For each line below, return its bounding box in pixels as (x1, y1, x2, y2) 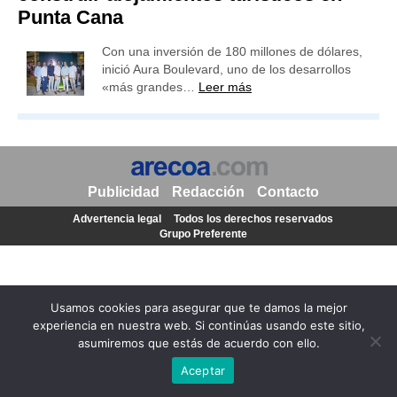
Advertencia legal (73, 213, 161, 225)
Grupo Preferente (159, 228, 247, 240)
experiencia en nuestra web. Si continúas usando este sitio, (32, 318, 365, 332)
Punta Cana (18, 6, 123, 28)
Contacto (256, 184, 319, 199)
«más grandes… (102, 80, 198, 94)
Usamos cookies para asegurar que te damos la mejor (50, 300, 347, 315)
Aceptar (180, 362, 226, 378)
